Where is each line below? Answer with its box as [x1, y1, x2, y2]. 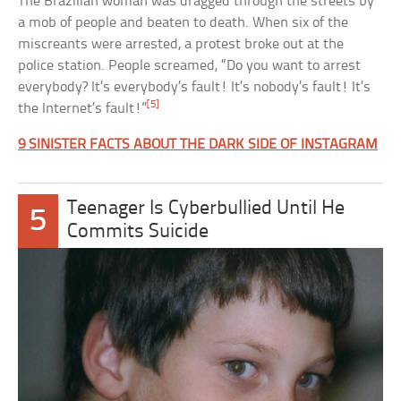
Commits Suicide [66, 221, 209, 243]
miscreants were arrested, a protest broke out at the [18, 36, 345, 52]
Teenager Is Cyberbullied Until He [66, 198, 345, 219]
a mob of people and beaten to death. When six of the [18, 14, 349, 30]
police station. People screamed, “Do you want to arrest [18, 57, 362, 73]
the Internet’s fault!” [18, 100, 148, 116]
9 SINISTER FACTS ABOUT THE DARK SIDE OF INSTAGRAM [18, 136, 379, 152]
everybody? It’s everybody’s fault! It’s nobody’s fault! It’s [18, 79, 371, 95]
